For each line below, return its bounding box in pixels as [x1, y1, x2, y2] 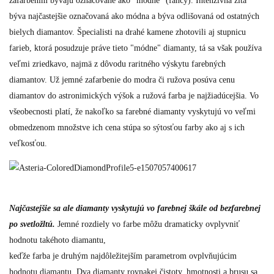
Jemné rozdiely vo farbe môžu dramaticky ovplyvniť [57, 220, 240, 229]
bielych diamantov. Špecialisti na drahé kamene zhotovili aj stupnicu [9, 28, 246, 37]
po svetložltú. [9, 220, 57, 229]
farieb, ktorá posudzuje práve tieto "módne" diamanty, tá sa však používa [9, 43, 262, 53]
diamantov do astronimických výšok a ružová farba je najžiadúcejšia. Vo [9, 91, 259, 100]
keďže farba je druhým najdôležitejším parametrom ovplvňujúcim [9, 251, 237, 261]
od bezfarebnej [209, 204, 261, 213]
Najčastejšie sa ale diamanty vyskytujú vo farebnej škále [9, 204, 209, 213]
